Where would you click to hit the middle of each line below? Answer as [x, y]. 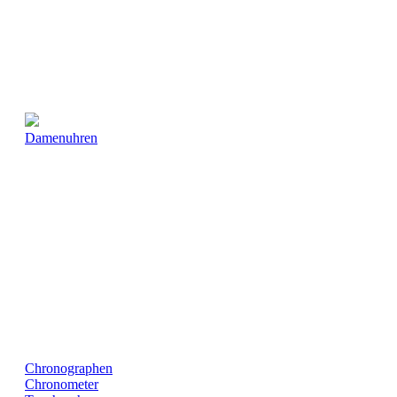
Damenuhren [61, 138]
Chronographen [69, 368]
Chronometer [62, 384]
